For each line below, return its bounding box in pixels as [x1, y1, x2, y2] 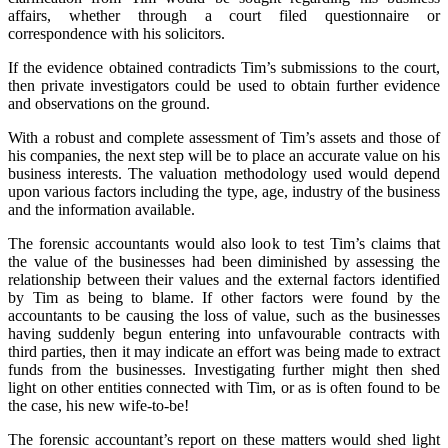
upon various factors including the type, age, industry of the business [8, 182, 440, 200]
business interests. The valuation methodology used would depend [8, 164, 440, 182]
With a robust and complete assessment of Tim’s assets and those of [8, 128, 440, 146]
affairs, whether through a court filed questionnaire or [8, 6, 440, 24]
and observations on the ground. [8, 94, 210, 112]
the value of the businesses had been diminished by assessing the [8, 252, 440, 270]
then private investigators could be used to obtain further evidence [8, 76, 440, 94]
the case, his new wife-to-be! [8, 396, 189, 414]
